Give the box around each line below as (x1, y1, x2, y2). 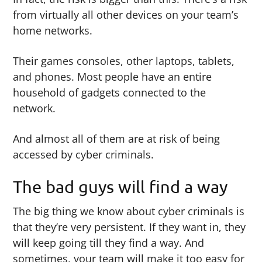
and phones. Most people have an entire (13, 69, 212, 84)
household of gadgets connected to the (13, 85, 206, 99)
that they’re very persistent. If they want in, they (13, 219, 246, 234)
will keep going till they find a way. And (13, 235, 205, 250)
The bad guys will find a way (13, 177, 228, 197)
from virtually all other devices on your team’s (13, 7, 239, 22)
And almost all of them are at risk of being (13, 131, 220, 146)
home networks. (13, 23, 93, 37)
